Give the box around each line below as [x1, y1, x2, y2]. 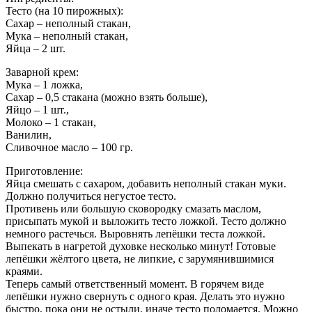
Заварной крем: [6, 65, 79, 78]
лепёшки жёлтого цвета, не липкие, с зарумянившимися [6, 252, 274, 265]
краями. [6, 265, 42, 277]
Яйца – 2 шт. [6, 42, 65, 54]
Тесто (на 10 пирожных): [6, 4, 123, 17]
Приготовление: [6, 164, 83, 177]
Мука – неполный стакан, [6, 29, 128, 42]
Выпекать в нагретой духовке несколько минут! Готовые [6, 240, 276, 252]
